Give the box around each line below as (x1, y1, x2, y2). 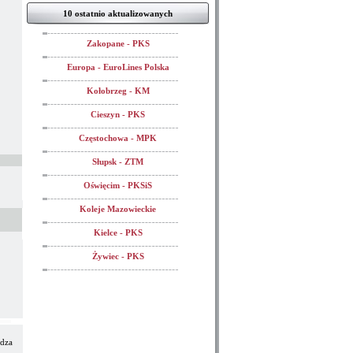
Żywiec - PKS (91, 251, 144, 261)
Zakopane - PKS (86, 39, 150, 48)
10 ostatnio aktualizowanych (63, 9, 173, 18)
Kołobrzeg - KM (86, 86, 150, 95)
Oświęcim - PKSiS (84, 180, 152, 190)
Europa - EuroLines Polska (66, 62, 169, 72)
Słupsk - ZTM (92, 157, 143, 166)
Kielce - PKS (93, 228, 143, 237)
